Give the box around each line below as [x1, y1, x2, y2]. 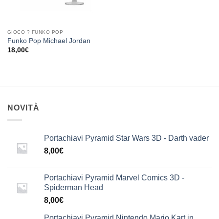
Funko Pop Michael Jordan [7, 37, 90, 45]
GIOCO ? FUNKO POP [7, 29, 64, 35]
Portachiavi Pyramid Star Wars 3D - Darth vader [44, 133, 209, 142]
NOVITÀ [7, 104, 40, 112]
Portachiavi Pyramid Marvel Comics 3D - [44, 173, 184, 182]
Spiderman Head [44, 183, 103, 192]
